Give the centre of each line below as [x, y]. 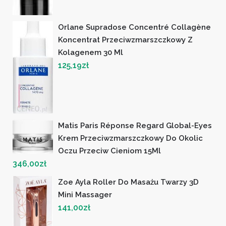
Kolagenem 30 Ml [91, 53]
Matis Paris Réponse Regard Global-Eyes [135, 126]
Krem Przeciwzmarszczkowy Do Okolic [130, 138]
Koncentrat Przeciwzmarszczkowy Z [125, 40]
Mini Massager [85, 195]
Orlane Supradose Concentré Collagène [134, 27]
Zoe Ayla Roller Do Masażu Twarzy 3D [128, 182]
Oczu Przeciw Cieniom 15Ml [109, 151]
